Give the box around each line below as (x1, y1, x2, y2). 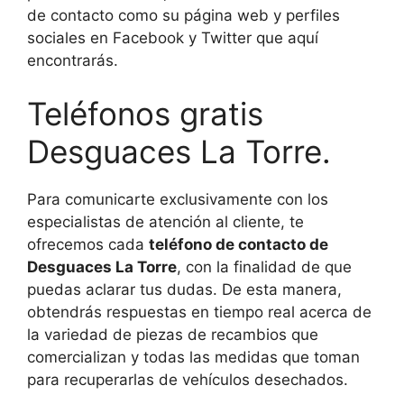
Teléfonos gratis (27, 95, 263, 133)
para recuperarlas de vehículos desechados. (27, 371, 348, 390)
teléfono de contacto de (149, 235, 328, 254)
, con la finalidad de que (177, 258, 352, 277)
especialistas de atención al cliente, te (27, 213, 304, 232)
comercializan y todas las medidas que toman (27, 348, 360, 367)
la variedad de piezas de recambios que (27, 326, 318, 344)
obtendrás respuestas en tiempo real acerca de (27, 303, 372, 322)
